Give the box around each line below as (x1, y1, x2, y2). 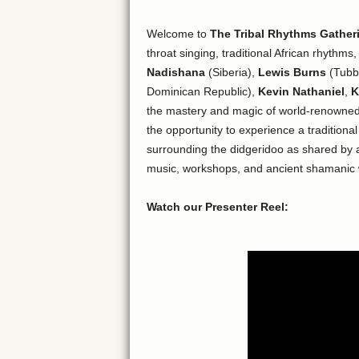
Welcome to (146, 27, 210, 40)
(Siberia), (204, 66, 258, 79)
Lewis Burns (257, 66, 326, 79)
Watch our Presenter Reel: (146, 200, 288, 213)
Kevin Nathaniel (257, 85, 345, 98)
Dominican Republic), (146, 85, 258, 98)
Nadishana (146, 66, 205, 79)
